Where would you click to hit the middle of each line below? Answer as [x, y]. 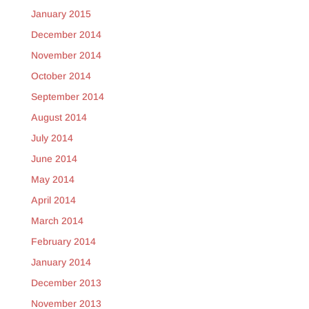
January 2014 [61, 262]
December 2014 [66, 34]
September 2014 [67, 97]
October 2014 [61, 76]
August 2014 [59, 117]
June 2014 [54, 159]
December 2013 [66, 283]
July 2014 [52, 138]
